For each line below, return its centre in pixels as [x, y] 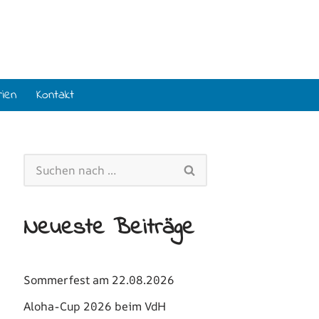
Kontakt [55, 95]
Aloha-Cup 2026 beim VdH [95, 306]
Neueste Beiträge [109, 228]
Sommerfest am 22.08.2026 [99, 280]
